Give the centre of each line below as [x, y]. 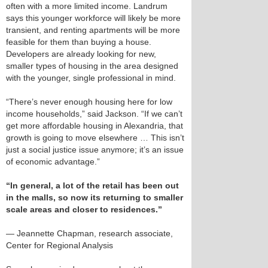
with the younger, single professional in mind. [91, 78]
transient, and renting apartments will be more [93, 30]
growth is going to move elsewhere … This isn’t [95, 138]
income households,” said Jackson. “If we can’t [94, 114]
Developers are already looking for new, [81, 54]
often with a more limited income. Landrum [87, 6]
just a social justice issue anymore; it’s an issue [95, 150]
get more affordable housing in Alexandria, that [95, 126]
